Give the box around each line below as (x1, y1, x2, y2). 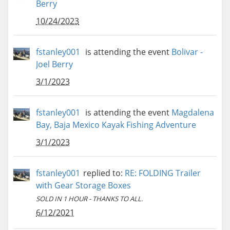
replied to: (83, 167, 125, 179)
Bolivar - (171, 46, 203, 58)
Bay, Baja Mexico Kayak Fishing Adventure (36, 119, 196, 131)
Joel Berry (36, 59, 73, 70)
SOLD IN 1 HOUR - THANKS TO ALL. (36, 194, 143, 204)
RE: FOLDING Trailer (125, 167, 201, 179)
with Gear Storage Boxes (36, 180, 131, 191)
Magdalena (171, 107, 214, 119)
